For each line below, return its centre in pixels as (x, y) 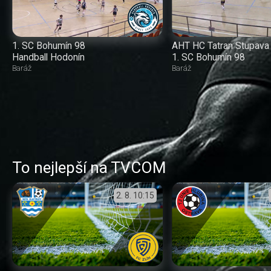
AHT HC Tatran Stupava (220, 46)
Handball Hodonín (48, 57)
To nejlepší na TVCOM (89, 168)
